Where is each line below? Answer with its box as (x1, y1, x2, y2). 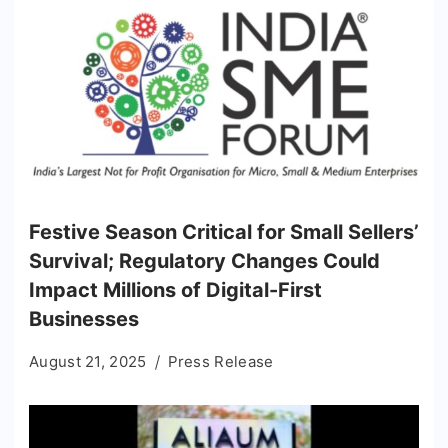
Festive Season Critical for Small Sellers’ (29, 219, 419, 244)
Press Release (167, 351, 274, 371)
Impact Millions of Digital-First (29, 277, 322, 302)
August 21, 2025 (29, 351, 147, 371)
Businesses (29, 306, 139, 331)
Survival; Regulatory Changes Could (29, 248, 380, 273)
